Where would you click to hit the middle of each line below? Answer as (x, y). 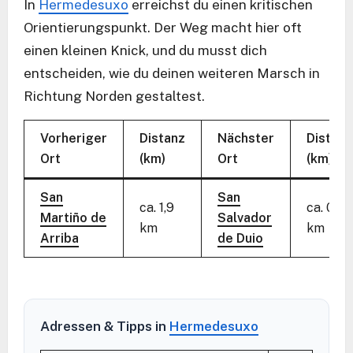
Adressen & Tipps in (105, 326)
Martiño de (73, 217)
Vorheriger (74, 138)
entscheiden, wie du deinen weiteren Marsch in (172, 73)
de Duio (240, 238)
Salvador (245, 217)
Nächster (246, 138)
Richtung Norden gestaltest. (114, 96)
